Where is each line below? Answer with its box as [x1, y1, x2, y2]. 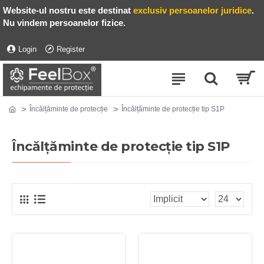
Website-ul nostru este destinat [3, 5, 131, 15]
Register [57, 44, 85, 54]
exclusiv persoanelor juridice [133, 5, 252, 15]
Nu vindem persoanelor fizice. [3, 18, 126, 28]
